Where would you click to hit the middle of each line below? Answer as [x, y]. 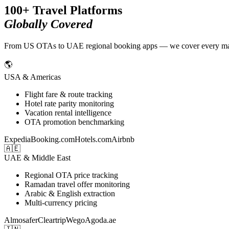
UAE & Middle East [37, 158]
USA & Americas [32, 77]
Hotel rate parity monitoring [69, 104]
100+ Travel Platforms [63, 10]
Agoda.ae [100, 220]
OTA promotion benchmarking [74, 122]
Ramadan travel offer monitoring [77, 185]
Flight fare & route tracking [68, 95]
